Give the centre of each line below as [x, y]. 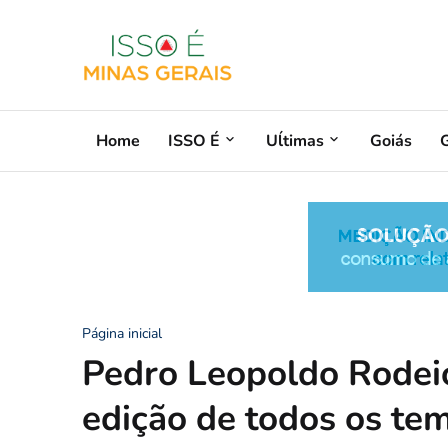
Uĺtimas [295, 140]
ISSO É [194, 140]
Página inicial [122, 333]
